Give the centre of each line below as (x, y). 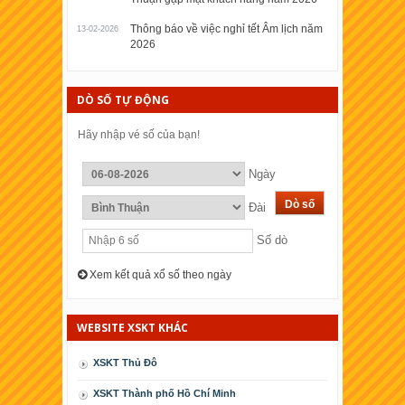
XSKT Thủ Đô (125, 362)
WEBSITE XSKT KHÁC (132, 327)
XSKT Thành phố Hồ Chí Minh (165, 393)
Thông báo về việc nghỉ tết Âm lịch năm (226, 28)
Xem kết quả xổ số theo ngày (159, 274)
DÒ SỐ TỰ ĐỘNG (123, 99)
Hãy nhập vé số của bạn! (139, 134)
